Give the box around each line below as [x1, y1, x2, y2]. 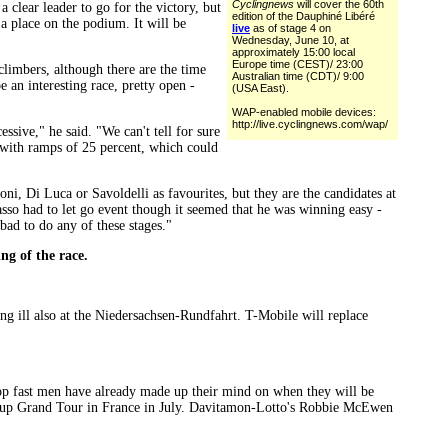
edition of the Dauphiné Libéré [232, 10, 375, 23]
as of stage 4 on [250, 22, 331, 35]
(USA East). [232, 82, 289, 95]
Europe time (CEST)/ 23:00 [232, 58, 363, 71]
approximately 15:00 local [232, 46, 355, 59]
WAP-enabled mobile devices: [232, 106, 376, 119]
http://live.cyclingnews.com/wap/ [232, 118, 388, 131]
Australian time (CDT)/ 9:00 [232, 70, 364, 83]
